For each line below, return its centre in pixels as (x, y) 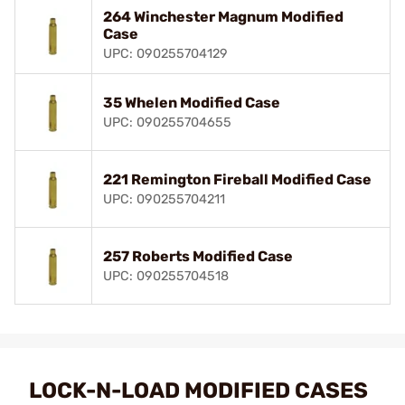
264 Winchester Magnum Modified (223, 16)
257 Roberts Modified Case (198, 256)
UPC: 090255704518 (166, 276)
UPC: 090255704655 (167, 122)
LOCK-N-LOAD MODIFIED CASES (198, 390)
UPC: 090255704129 (165, 53)
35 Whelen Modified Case (192, 102)
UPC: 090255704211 (164, 199)
